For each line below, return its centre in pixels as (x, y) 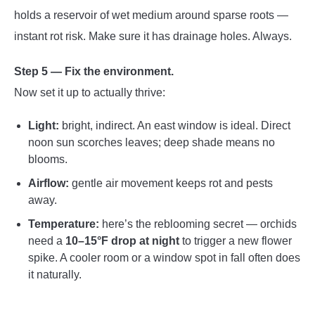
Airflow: (49, 183)
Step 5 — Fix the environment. (94, 71)
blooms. (48, 159)
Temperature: (64, 224)
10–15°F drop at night (122, 240)
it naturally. (55, 274)
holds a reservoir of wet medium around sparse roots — (151, 15)
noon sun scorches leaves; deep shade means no (152, 142)
